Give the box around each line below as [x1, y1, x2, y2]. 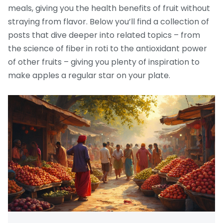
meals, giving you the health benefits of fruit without [8, 2, 210, 14]
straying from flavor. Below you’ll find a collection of [8, 16, 209, 28]
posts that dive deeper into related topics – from [8, 29, 200, 41]
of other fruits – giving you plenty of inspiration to [8, 56, 200, 68]
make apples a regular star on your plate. [8, 70, 170, 82]
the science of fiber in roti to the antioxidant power [8, 43, 207, 55]
